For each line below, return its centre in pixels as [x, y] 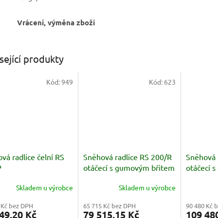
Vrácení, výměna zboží [56, 23]
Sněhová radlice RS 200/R [127, 157]
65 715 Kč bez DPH [109, 206]
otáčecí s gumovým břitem [129, 168]
